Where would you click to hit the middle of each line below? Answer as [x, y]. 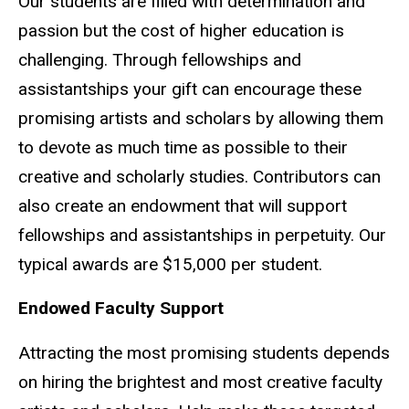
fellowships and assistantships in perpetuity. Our [202, 235]
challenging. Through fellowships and [160, 59]
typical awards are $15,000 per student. [170, 264]
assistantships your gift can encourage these [190, 89]
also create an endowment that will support [183, 205]
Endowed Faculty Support [121, 309]
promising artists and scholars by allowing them [201, 118]
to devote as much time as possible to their [183, 147]
